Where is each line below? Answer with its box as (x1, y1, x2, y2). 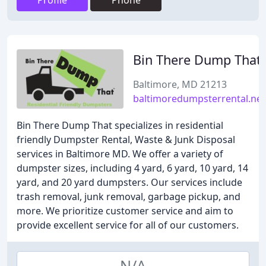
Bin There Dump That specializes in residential (17, 119, 223, 132)
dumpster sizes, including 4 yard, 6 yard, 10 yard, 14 (17, 161, 248, 175)
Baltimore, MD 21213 (133, 78, 227, 91)
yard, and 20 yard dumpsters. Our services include (17, 176, 242, 189)
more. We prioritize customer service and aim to (17, 204, 233, 217)
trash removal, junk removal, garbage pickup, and (17, 190, 240, 203)
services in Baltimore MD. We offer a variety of (17, 147, 223, 160)
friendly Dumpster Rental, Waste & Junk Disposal (17, 133, 235, 146)
